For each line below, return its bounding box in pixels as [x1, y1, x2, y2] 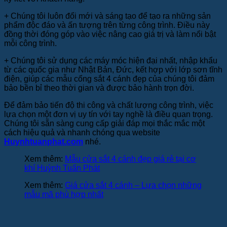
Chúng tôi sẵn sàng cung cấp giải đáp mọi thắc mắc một [4, 119, 205, 128]
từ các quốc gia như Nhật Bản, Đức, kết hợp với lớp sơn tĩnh [4, 65, 222, 74]
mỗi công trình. [4, 39, 57, 48]
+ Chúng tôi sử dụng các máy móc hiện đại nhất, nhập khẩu [4, 56, 217, 65]
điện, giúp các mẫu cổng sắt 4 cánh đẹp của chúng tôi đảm [4, 74, 214, 84]
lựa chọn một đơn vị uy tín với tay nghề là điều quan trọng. [4, 110, 213, 119]
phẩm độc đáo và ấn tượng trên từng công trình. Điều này [4, 21, 210, 30]
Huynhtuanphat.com [4, 137, 83, 146]
